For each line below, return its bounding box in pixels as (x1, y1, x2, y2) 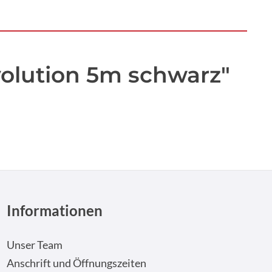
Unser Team (7, 239, 63, 251)
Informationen (7, 202, 103, 219)
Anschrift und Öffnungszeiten (7, 257, 147, 270)
